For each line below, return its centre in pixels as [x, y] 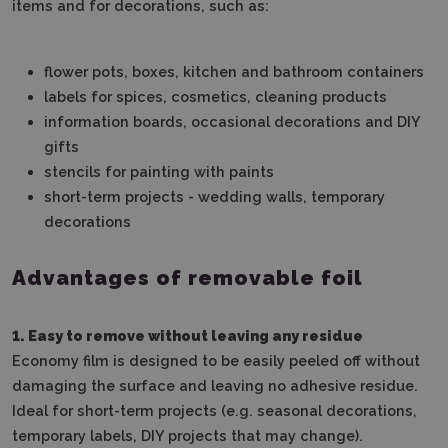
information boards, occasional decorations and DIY [232, 121]
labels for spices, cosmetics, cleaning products [217, 96]
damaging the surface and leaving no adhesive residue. [215, 385]
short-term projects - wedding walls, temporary [214, 196]
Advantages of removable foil [187, 277]
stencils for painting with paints [161, 171]
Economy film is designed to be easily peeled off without [216, 360]
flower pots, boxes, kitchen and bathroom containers [234, 71]
